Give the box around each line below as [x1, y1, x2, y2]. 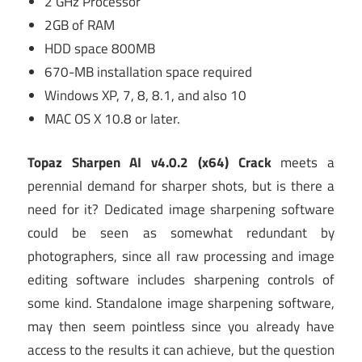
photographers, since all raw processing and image [27, 246, 335, 267]
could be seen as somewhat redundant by [27, 222, 335, 244]
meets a [271, 152, 335, 174]
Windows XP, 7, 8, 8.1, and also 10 [44, 84, 247, 106]
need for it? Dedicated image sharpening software [27, 199, 335, 221]
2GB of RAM [44, 14, 116, 36]
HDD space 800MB [44, 37, 156, 59]
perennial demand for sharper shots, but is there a [27, 175, 335, 197]
